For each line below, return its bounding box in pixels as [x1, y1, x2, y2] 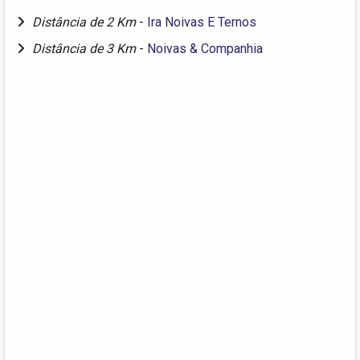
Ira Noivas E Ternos [147, 14, 256, 31]
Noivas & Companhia [147, 41, 263, 57]
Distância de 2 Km [32, 14, 139, 31]
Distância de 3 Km [32, 41, 139, 57]
